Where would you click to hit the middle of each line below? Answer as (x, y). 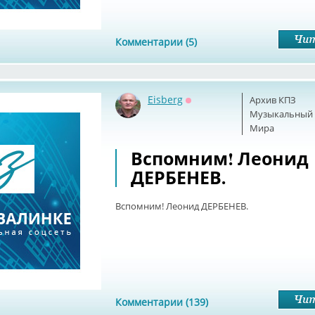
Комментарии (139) (162, 302)
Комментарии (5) (156, 42)
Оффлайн (208, 109)
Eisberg (165, 99)
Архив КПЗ (273, 100)
